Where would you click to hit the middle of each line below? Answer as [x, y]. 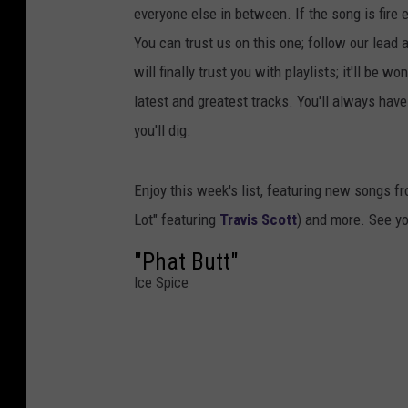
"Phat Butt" [186, 262]
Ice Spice [161, 283]
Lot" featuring [177, 220]
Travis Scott [258, 220]
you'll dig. [163, 131]
